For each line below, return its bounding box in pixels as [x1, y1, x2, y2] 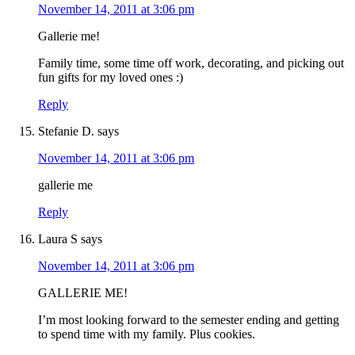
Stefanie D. [38, 124, 94, 139]
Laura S [38, 232, 78, 246]
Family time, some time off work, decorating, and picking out [38, 56, 344, 71]
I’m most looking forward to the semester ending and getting [38, 313, 339, 327]
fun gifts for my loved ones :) [38, 71, 183, 85]
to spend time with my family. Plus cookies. [38, 327, 255, 342]
